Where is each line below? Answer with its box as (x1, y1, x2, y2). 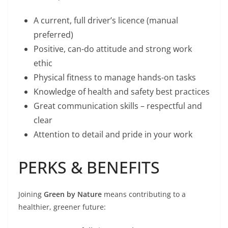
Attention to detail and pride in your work (34, 129, 192, 140)
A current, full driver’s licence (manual (34, 15, 178, 26)
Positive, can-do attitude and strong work (34, 43, 192, 55)
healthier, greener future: (18, 202, 106, 212)
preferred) (34, 29, 73, 41)
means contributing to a (102, 189, 186, 199)
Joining (18, 189, 44, 199)
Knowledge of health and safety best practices (34, 86, 210, 98)
